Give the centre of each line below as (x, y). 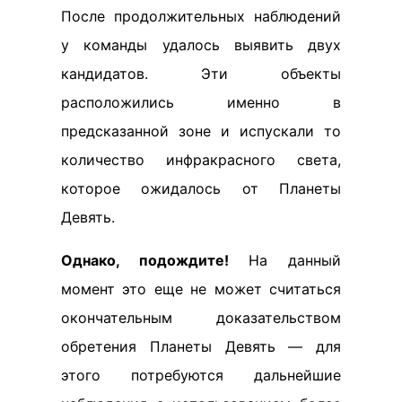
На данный (285, 260)
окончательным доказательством (201, 318)
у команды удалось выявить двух (201, 45)
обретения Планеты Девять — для (201, 346)
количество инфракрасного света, (201, 160)
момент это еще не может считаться (201, 289)
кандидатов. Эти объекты (201, 74)
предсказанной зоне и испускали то (201, 131)
